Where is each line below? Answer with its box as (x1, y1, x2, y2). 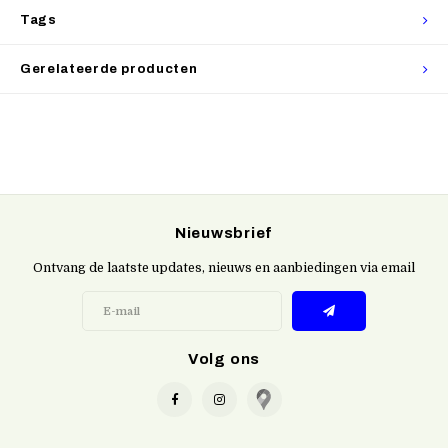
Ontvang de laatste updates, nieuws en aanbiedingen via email (33, 261, 415, 275)
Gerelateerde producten (20, 62, 198, 76)
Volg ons (187, 351, 261, 368)
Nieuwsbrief (174, 225, 274, 241)
